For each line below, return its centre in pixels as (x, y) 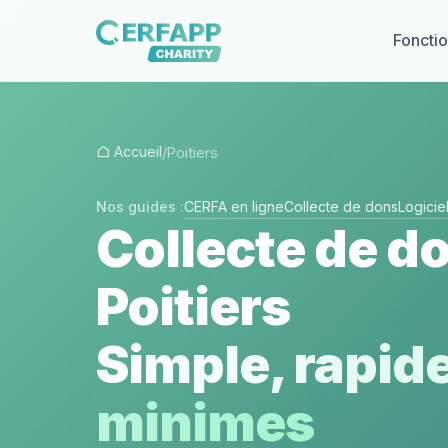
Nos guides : (140, 206)
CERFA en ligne (234, 206)
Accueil (136, 151)
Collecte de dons (341, 206)
